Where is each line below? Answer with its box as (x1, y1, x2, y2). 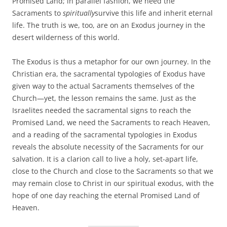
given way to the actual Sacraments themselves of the (12, 81, 195, 91)
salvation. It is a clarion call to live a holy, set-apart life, (12, 154, 198, 164)
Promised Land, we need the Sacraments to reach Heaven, (12, 118, 210, 128)
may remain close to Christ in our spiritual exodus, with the (12, 178, 214, 188)
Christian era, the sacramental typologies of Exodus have (12, 69, 205, 79)
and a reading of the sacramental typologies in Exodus (12, 130, 197, 140)
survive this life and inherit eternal (95, 8, 213, 18)
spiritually (63, 8, 95, 18)
